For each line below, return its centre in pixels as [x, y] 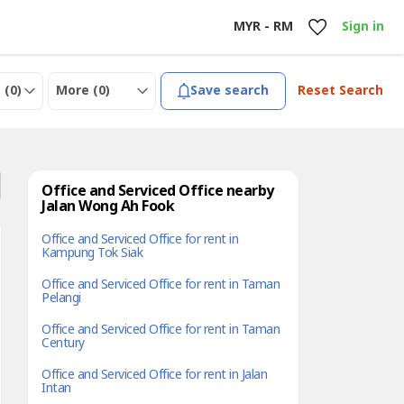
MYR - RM [263, 27]
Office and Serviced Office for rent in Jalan [154, 375]
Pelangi [61, 298]
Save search [230, 91]
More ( [78, 91]
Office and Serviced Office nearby [158, 191]
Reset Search [340, 91]
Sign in [363, 27]
